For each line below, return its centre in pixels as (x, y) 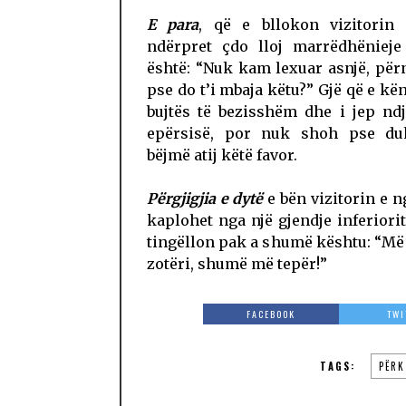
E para (173, 24)
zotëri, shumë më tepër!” (237, 264)
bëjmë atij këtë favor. (222, 155)
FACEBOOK (271, 314)
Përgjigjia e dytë (205, 198)
